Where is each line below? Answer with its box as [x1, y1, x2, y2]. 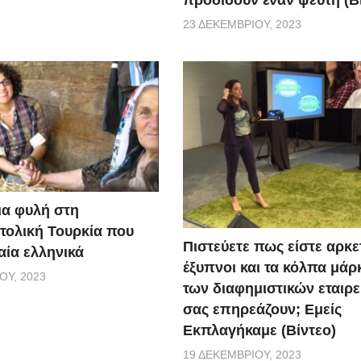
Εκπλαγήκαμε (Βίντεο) [183, 322, 337, 339]
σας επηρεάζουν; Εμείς [183, 301, 342, 318]
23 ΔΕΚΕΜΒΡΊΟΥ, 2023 [183, 17, 302, 31]
